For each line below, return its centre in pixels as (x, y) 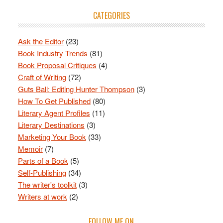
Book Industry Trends (53, 53)
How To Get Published (54, 101)
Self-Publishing (42, 172)
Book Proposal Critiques (57, 65)
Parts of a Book (43, 160)
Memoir (30, 148)
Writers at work (42, 196)
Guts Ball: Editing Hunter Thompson (76, 89)
